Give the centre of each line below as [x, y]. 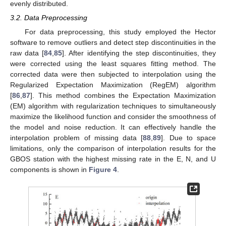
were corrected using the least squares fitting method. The [113, 64]
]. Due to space [188, 138]
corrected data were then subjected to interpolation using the [113, 74]
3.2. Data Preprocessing [49, 18]
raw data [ [27, 53]
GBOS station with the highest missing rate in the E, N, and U [113, 159]
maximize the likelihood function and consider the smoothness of [113, 117]
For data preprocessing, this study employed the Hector [120, 32]
